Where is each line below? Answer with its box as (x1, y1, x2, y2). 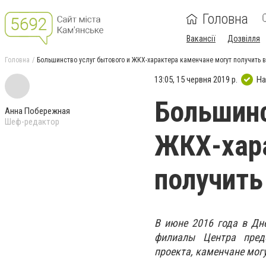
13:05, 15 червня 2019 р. (154, 74, 237, 85)
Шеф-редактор (5, 116, 59, 127)
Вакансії (186, 34, 216, 43)
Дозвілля (227, 34, 260, 43)
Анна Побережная (5, 106, 70, 116)
